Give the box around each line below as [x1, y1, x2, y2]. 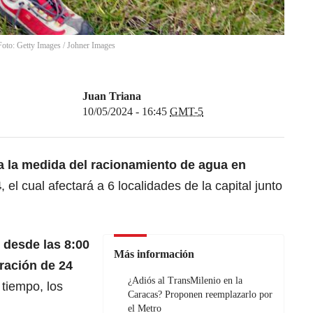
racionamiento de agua [91, 158, 231, 173]
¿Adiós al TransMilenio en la [128, 275, 242, 286]
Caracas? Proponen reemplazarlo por [128, 289, 272, 300]
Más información [114, 248, 194, 261]
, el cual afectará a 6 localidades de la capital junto [1, 179, 282, 194]
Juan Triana [82, 90, 141, 103]
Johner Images [67, 41, 115, 51]
